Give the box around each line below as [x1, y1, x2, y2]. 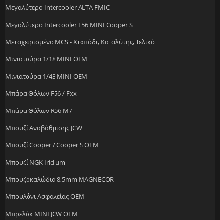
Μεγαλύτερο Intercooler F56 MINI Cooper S [5, 20, 133, 29]
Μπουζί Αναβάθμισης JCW [5, 123, 82, 132]
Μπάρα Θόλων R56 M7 [5, 106, 72, 115]
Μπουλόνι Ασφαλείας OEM [5, 192, 84, 201]
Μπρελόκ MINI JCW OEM [5, 209, 78, 218]
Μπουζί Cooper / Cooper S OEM [5, 140, 99, 149]
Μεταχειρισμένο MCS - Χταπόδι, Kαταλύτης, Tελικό [5, 37, 155, 46]
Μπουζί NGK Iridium [5, 157, 65, 166]
